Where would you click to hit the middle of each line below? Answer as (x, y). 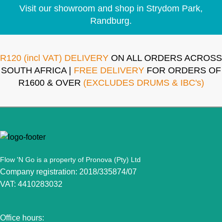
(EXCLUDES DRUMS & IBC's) (143, 83)
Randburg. (111, 21)
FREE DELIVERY (109, 71)
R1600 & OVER (51, 83)
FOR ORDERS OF (183, 71)
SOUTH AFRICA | (37, 71)
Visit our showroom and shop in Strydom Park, (111, 9)
